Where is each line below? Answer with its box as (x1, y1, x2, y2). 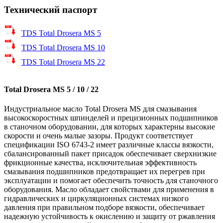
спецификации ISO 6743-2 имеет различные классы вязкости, (4, 140, 214, 149)
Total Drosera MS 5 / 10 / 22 (4, 85, 99, 94)
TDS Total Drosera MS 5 (21, 29, 101, 38)
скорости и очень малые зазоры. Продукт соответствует (4, 131, 193, 140)
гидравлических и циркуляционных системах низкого (4, 194, 189, 203)
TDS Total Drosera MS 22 (21, 58, 105, 67)
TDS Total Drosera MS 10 (21, 43, 105, 52)
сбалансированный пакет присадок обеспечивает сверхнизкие (4, 149, 217, 158)
